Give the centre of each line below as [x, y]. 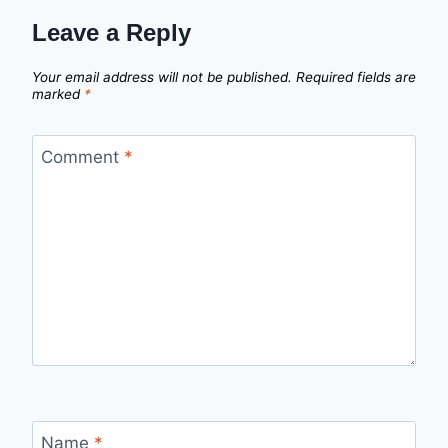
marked [58, 93]
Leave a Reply [111, 33]
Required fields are [356, 76]
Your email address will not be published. [162, 76]
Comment [82, 157]
